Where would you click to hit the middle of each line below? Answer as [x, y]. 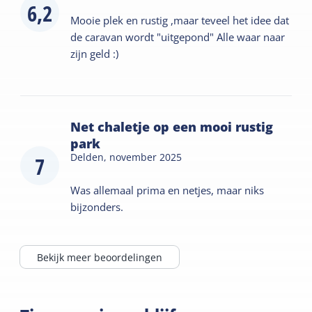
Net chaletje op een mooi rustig [172, 126]
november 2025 [146, 157]
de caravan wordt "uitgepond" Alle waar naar [178, 37]
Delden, [90, 157]
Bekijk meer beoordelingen [100, 257]
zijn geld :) [95, 53]
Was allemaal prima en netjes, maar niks [167, 190]
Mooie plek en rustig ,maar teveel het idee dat [180, 20]
